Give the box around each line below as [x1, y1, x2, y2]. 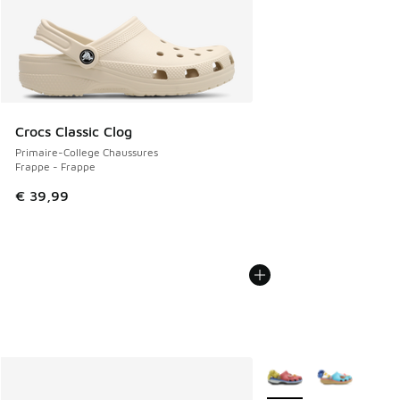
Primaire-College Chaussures [15, 146, 158, 160]
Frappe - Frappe [15, 160, 96, 174]
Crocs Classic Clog [15, 123, 132, 140]
